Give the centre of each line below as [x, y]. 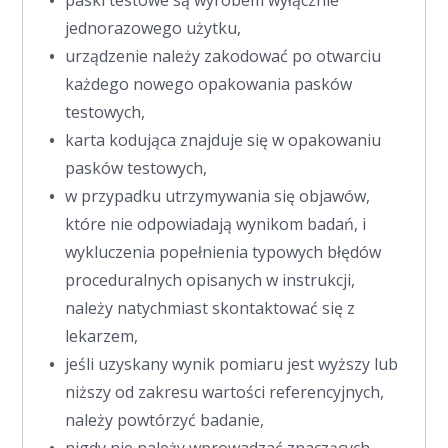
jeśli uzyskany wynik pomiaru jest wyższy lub [232, 363]
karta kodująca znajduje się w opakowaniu [223, 139]
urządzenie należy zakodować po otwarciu [223, 55]
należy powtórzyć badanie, [165, 419]
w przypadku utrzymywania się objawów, [218, 195]
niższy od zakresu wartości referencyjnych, [225, 391]
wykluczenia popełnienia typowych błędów [223, 251]
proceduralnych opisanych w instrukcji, [210, 279]
